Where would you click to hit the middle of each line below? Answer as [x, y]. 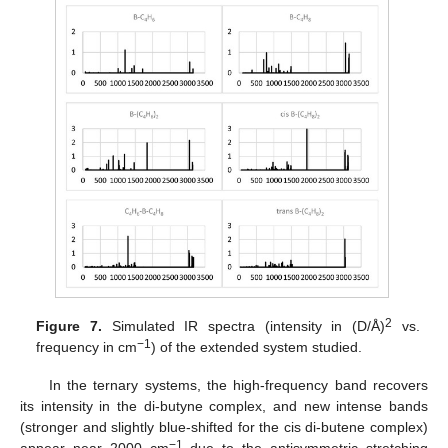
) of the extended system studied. [257, 346]
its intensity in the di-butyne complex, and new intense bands [224, 405]
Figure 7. [69, 325]
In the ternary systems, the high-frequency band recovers [238, 384]
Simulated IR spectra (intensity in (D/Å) [244, 325]
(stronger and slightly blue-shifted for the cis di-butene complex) [224, 426]
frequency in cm [87, 346]
